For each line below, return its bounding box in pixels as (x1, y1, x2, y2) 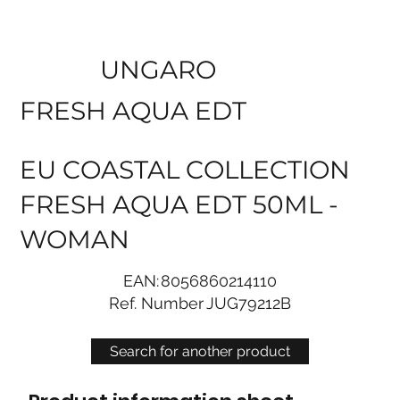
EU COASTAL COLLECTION (20, 154, 351, 186)
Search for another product (110, 342, 290, 360)
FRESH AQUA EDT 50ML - (20, 189, 339, 221)
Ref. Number (109, 293, 204, 312)
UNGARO (100, 54, 216, 85)
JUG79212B (205, 293, 291, 312)
